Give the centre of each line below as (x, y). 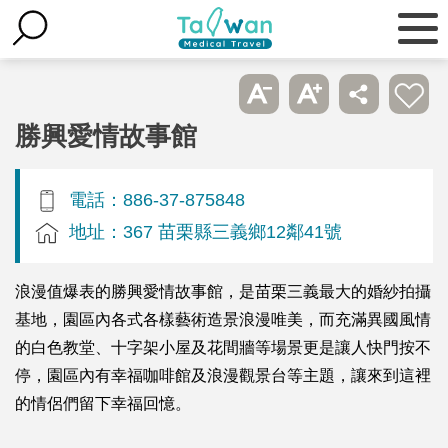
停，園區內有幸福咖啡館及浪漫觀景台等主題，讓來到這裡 (223, 375)
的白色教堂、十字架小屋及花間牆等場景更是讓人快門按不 (223, 347)
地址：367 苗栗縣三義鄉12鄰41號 (205, 231)
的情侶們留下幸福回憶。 (103, 403)
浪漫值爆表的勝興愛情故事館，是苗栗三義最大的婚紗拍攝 (223, 291)
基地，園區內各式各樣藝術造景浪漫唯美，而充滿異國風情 (223, 319)
